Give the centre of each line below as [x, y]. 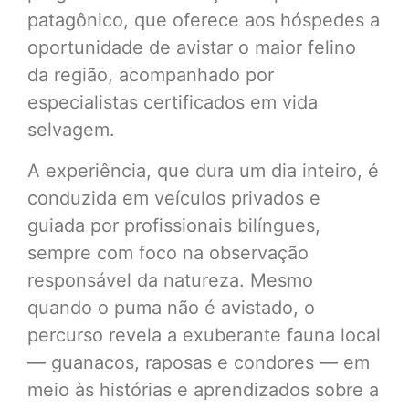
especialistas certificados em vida [173, 103]
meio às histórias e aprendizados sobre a [203, 389]
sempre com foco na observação [168, 252]
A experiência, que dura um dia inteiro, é [203, 170]
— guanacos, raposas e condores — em [199, 362]
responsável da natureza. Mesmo [170, 280]
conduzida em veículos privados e [174, 198]
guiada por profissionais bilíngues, [174, 225]
